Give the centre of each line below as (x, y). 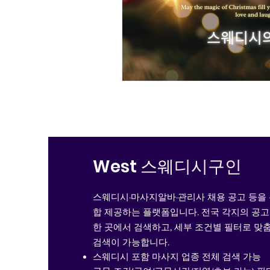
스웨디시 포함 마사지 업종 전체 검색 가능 (177, 256)
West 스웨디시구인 (167, 167)
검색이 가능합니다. (131, 242)
